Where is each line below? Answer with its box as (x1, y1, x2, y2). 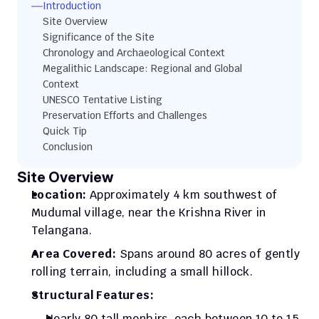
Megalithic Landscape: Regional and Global (43, 62, 242, 75)
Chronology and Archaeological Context (43, 46, 225, 59)
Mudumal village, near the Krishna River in (31, 205, 266, 220)
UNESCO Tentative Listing (43, 93, 162, 106)
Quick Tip (43, 125, 87, 137)
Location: (31, 187, 87, 202)
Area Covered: (31, 246, 117, 261)
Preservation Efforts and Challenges (43, 109, 207, 122)
